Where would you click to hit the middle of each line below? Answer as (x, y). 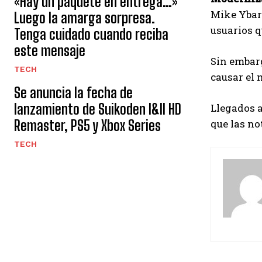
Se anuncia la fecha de (73, 93)
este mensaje (50, 51)
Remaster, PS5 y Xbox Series (87, 125)
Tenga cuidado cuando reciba (91, 34)
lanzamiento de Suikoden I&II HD (98, 109)
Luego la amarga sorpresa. (85, 18)
